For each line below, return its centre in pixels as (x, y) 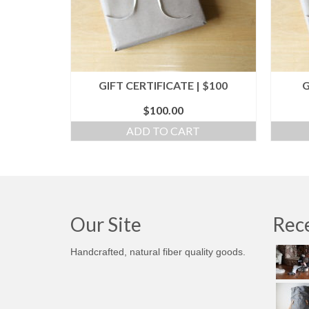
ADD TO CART (163, 130)
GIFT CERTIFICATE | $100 (163, 85)
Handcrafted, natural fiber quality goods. (158, 251)
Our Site (106, 224)
